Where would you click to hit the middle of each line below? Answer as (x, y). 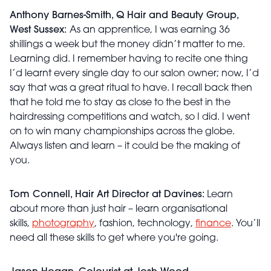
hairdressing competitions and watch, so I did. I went (130, 118)
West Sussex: (40, 31)
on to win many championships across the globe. (122, 132)
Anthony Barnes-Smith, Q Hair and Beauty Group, (124, 16)
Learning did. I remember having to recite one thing (129, 60)
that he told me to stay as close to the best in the (120, 103)
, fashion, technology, (145, 224)
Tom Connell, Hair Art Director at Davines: (107, 195)
